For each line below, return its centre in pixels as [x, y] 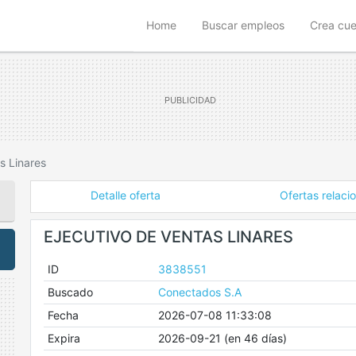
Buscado [70, 292]
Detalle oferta [125, 195]
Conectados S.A [199, 292]
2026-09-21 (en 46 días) [222, 338]
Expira [64, 338]
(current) [198, 24]
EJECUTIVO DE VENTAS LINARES [168, 237]
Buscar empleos [243, 25]
